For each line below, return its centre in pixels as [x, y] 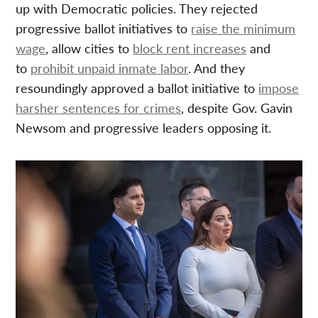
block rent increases [190, 48]
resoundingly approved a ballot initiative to [137, 88]
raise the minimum [243, 28]
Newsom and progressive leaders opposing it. [144, 128]
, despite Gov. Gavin [237, 108]
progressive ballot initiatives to [104, 28]
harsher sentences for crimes [99, 108]
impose [279, 88]
